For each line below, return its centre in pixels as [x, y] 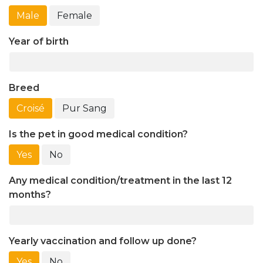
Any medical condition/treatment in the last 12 [120, 180]
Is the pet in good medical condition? [98, 134]
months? [30, 194]
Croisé [31, 108]
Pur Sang [85, 108]
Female [75, 15]
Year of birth [39, 41]
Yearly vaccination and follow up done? [103, 241]
